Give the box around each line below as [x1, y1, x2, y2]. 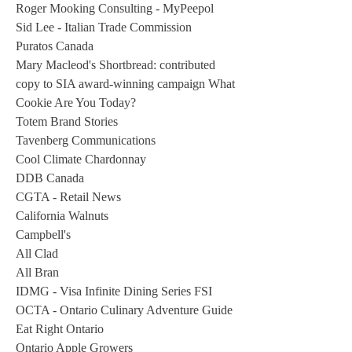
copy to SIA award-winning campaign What [16, 77, 235, 90]
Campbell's [16, 228, 71, 241]
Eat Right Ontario [16, 322, 104, 335]
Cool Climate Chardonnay [16, 152, 146, 166]
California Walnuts [16, 209, 108, 222]
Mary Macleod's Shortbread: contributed [16, 58, 215, 71]
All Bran [16, 266, 59, 279]
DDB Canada [16, 171, 84, 185]
